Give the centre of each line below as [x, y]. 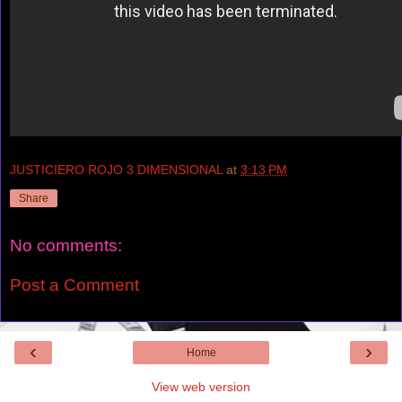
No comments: [66, 246]
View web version [201, 387]
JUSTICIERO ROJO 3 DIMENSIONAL [116, 170]
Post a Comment [74, 284]
